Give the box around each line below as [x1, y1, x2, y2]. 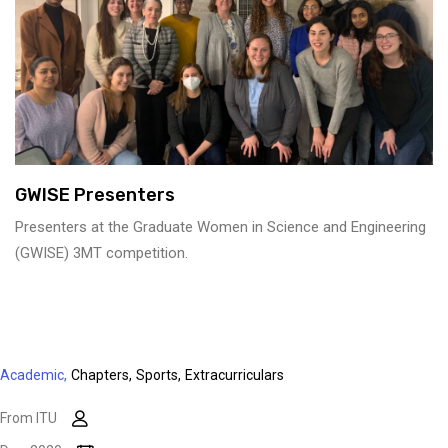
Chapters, [71, 366, 132, 383]
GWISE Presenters [15, 183, 175, 206]
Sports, [136, 366, 181, 383]
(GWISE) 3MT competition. [15, 243, 188, 262]
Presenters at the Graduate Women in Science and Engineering [15, 217, 426, 236]
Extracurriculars [185, 366, 284, 383]
